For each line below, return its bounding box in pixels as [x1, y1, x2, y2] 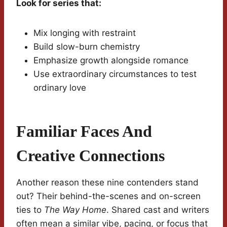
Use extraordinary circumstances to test [33, 69, 197, 80]
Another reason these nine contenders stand [16, 177, 199, 188]
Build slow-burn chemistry [33, 42, 140, 52]
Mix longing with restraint [33, 28, 136, 39]
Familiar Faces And [16, 122, 152, 141]
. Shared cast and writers [106, 205, 209, 215]
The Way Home [44, 205, 106, 215]
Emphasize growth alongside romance [33, 55, 188, 66]
